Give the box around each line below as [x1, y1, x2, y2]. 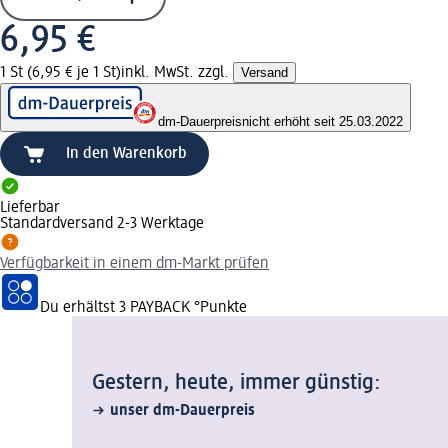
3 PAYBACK [119, 299, 190, 316]
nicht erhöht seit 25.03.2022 [242, 113, 403, 129]
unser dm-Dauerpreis [110, 402, 255, 419]
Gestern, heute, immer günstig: [92, 371, 381, 394]
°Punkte [190, 299, 247, 316]
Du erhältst [40, 299, 119, 316]
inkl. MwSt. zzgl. [121, 64, 233, 81]
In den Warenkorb [66, 145, 187, 162]
